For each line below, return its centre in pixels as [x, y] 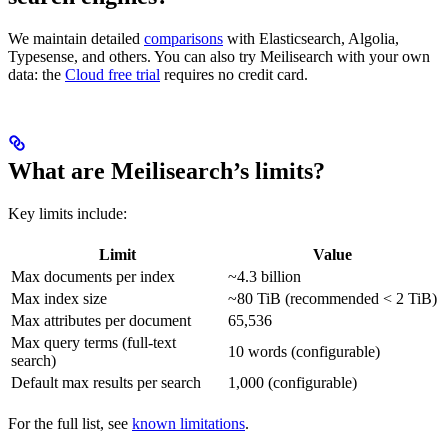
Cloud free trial [112, 75]
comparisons [183, 39]
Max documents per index [93, 277]
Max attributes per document [101, 321]
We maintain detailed [76, 39]
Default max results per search [106, 383]
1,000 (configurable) [292, 383]
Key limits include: [67, 214]
